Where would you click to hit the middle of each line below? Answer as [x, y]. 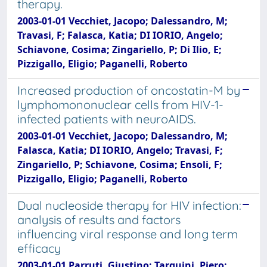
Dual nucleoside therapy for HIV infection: [129, 205]
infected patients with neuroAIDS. [107, 119]
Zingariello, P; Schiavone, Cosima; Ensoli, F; [120, 164]
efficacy [39, 248]
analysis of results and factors [99, 220]
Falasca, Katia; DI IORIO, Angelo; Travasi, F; [120, 150]
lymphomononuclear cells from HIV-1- [120, 105]
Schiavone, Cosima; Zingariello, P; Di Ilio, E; [119, 49]
